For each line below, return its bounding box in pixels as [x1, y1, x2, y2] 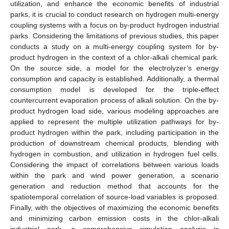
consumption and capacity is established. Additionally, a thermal [10, 74, 219, 83]
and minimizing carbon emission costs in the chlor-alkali [10, 214, 219, 222]
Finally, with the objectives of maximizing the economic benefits [10, 203, 219, 212]
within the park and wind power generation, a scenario [10, 171, 219, 179]
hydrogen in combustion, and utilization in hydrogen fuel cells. [10, 149, 219, 158]
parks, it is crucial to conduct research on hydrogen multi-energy [10, 10, 219, 18]
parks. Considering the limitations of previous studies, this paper [10, 31, 219, 40]
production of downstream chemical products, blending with [10, 139, 219, 147]
